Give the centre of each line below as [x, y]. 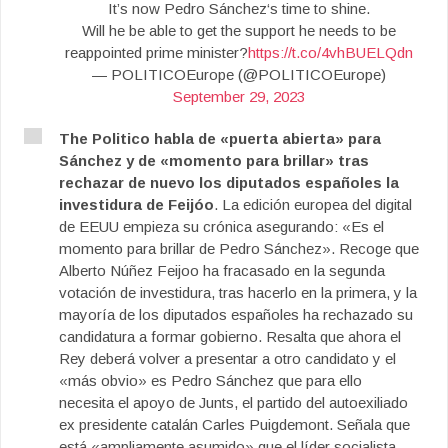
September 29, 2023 [239, 96]
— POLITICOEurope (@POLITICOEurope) [239, 74]
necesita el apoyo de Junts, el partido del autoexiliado [233, 402]
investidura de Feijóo [136, 204]
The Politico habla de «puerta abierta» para [220, 138]
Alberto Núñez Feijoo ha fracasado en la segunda [222, 270]
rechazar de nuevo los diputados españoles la [229, 182]
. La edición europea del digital [313, 204]
